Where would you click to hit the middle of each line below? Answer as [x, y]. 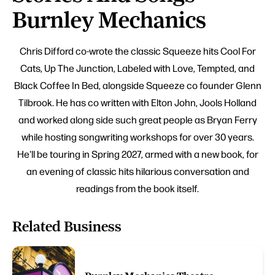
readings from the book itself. [137, 188]
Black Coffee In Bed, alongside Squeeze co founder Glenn [137, 85]
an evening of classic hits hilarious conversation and [137, 171]
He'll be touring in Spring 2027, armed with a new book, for [137, 154]
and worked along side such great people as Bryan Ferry [137, 120]
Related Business [67, 227]
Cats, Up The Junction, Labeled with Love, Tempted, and [137, 68]
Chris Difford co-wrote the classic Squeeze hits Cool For [137, 51]
